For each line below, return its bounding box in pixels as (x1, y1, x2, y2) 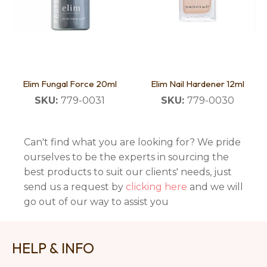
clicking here (126, 181, 187, 193)
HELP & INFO (12, 239, 94, 257)
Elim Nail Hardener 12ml (150, 78, 244, 90)
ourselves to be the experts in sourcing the (24, 151, 229, 163)
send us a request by (24, 181, 126, 193)
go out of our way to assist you (24, 196, 169, 208)
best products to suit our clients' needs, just (24, 166, 232, 178)
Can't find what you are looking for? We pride (24, 136, 241, 148)
